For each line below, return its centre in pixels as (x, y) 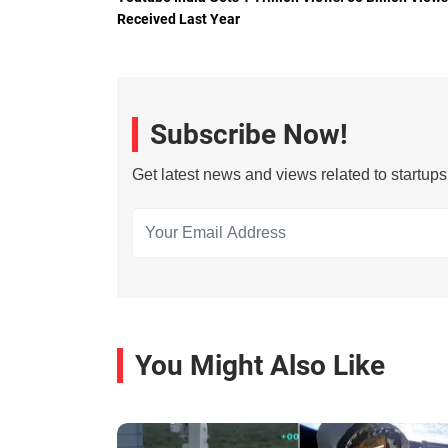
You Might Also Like (260, 365)
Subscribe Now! (249, 134)
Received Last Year (178, 18)
